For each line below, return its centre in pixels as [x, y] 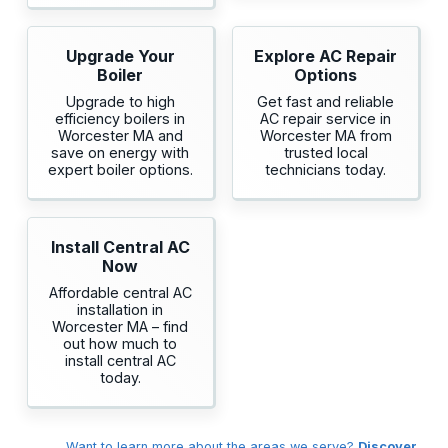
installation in [120, 310]
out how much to [120, 344]
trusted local [325, 153]
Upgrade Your [120, 56]
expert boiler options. [120, 170]
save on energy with [120, 153]
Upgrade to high [120, 102]
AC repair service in [326, 119]
